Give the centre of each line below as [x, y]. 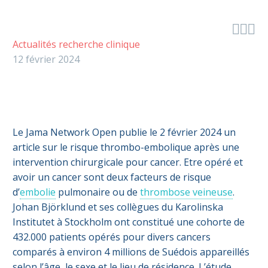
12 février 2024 [46, 59]
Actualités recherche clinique [76, 44]
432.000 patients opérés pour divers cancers [112, 237]
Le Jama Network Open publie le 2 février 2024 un [124, 133]
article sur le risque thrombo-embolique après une [126, 147]
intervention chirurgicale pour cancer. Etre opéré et [128, 162]
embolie [38, 192]
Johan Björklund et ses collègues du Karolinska [118, 207]
